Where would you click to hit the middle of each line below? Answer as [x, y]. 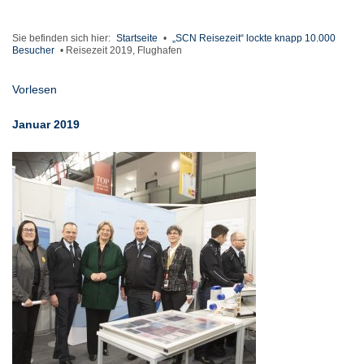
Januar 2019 [46, 125]
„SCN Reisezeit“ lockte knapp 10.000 [254, 39]
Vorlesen [35, 90]
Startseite [137, 39]
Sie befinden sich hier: [63, 39]
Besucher [33, 51]
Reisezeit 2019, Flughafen [124, 51]
